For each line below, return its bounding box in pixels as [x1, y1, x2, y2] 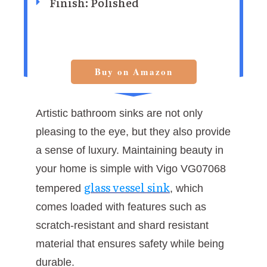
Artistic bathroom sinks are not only [36, 107, 203, 119]
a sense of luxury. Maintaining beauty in [36, 144, 223, 156]
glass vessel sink [84, 179, 170, 195]
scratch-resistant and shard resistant [36, 219, 209, 231]
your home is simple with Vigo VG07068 [36, 162, 226, 175]
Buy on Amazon [94, 64, 173, 78]
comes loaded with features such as [36, 200, 206, 213]
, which [170, 182, 203, 194]
